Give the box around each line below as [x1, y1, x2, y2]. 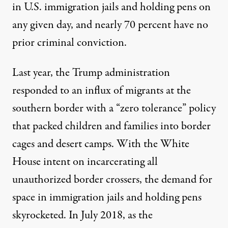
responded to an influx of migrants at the [12, 82, 191, 99]
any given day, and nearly [12, 17, 124, 33]
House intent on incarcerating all [12, 154, 158, 170]
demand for [161, 172, 212, 188]
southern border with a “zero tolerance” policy [12, 100, 216, 117]
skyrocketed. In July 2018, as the [12, 207, 153, 223]
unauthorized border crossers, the [12, 172, 161, 188]
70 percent [124, 17, 171, 33]
